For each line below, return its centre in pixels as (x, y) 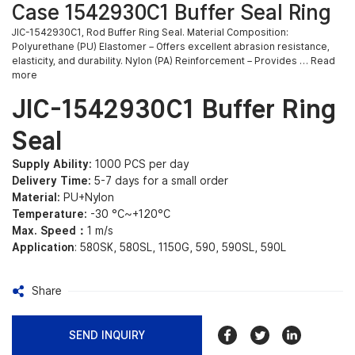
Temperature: (50, 214)
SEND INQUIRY (107, 335)
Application (43, 248)
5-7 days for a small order (160, 181)
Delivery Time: (52, 181)
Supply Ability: (52, 164)
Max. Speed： (50, 231)
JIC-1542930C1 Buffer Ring (174, 109)
